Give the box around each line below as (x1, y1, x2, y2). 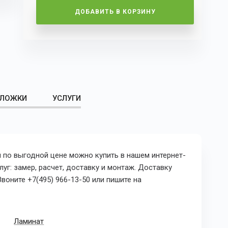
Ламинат (14, 217, 44, 226)
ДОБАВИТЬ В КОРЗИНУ (74, 8, 156, 16)
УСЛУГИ (52, 94, 81, 103)
